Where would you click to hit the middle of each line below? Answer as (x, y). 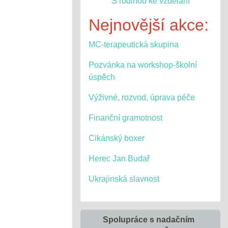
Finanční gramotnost (125, 118)
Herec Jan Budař (119, 159)
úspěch (102, 77)
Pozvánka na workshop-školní (143, 65)
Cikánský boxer (117, 138)
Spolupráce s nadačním (148, 220)
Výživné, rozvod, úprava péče (142, 97)
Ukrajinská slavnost (124, 179)
